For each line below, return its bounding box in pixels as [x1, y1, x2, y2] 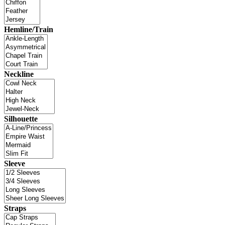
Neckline [4, 69, 34, 78]
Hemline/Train [4, 25, 53, 34]
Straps [4, 203, 26, 212]
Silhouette [4, 114, 38, 123]
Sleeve [4, 159, 25, 168]
